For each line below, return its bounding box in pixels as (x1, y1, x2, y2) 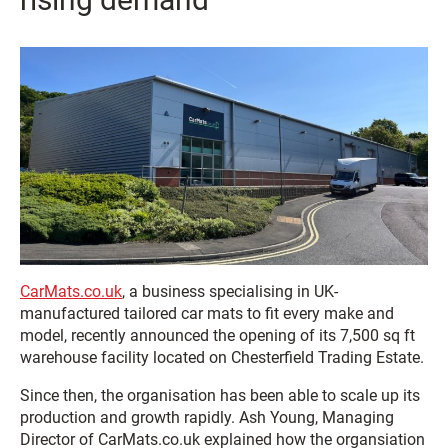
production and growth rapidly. (20, 407, 239, 427)
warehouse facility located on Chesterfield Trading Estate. (20, 347, 424, 367)
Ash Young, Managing (239, 407, 394, 427)
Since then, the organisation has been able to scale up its (20, 385, 420, 405)
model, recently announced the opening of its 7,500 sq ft (20, 325, 415, 345)
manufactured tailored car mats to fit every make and (20, 303, 394, 323)
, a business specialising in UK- (122, 281, 338, 301)
